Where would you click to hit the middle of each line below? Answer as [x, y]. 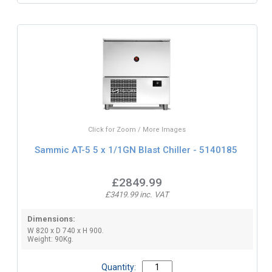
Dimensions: [51, 219]
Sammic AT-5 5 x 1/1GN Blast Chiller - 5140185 [136, 150]
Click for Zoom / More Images [137, 129]
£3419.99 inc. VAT [137, 194]
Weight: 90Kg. [50, 239]
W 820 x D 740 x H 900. [65, 230]
